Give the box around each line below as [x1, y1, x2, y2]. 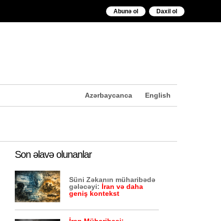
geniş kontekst [69, 189, 120, 197]
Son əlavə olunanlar [15, 149, 92, 160]
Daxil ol [156, 8, 177, 15]
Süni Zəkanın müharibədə [69, 176, 156, 184]
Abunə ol [113, 8, 138, 15]
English [145, 91, 171, 99]
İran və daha [102, 183, 144, 190]
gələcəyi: [69, 183, 102, 190]
